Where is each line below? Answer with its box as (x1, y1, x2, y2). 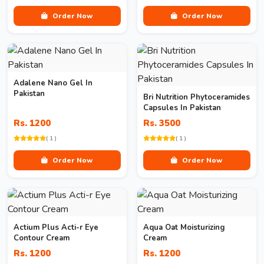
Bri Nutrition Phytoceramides (143, 92, 250, 103)
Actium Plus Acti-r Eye (14, 222, 98, 233)
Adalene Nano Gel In (14, 78, 93, 88)
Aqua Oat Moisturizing (143, 222, 225, 233)
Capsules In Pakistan (143, 103, 221, 113)
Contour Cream (14, 233, 70, 243)
